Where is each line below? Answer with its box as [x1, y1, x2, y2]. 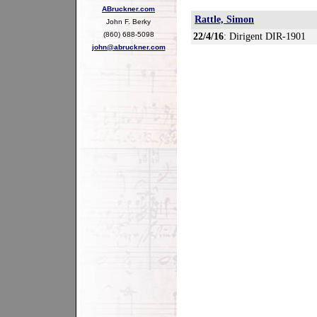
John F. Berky [106, 17, 151, 25]
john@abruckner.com [91, 42, 166, 51]
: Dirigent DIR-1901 [224, 31, 306, 42]
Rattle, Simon [195, 14, 254, 25]
